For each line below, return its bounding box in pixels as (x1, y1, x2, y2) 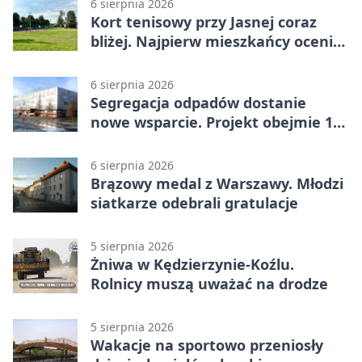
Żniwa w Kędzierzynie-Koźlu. (90, 255, 294, 275)
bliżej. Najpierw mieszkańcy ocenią (90, 32, 342, 52)
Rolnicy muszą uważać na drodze (90, 274, 328, 294)
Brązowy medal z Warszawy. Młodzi (90, 174, 343, 194)
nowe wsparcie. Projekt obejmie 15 (90, 112, 341, 133)
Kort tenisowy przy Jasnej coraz (90, 12, 317, 32)
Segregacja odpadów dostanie (90, 93, 306, 113)
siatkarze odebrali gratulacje (90, 193, 298, 213)
